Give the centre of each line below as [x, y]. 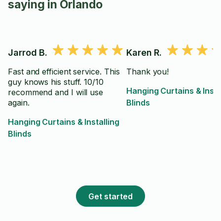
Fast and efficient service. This [64, 72]
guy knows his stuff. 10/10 [56, 82]
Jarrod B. [28, 53]
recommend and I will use [56, 92]
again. [19, 103]
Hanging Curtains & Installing [64, 122]
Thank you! [148, 72]
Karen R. [144, 53]
